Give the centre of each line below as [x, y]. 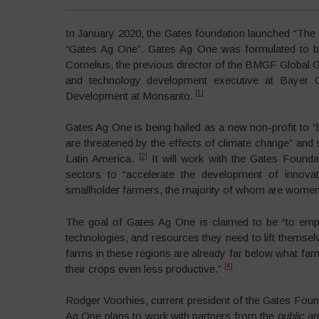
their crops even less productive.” [145, 268]
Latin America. [102, 158]
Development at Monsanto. [129, 95]
